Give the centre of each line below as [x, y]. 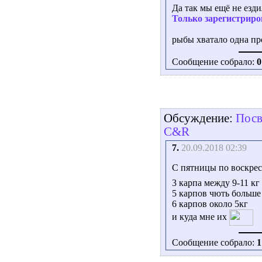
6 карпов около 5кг [210, 204]
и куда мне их [201, 217]
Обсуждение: [200, 118]
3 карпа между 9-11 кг [216, 183]
